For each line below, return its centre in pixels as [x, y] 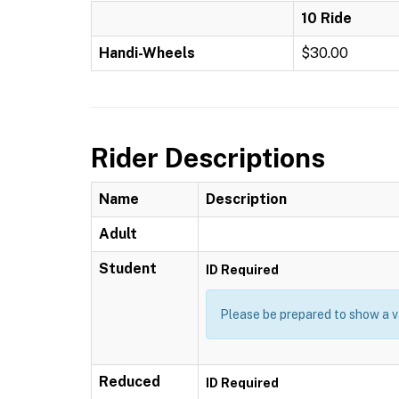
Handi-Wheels [147, 53]
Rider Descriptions [208, 158]
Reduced [130, 382]
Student [128, 269]
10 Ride [326, 18]
